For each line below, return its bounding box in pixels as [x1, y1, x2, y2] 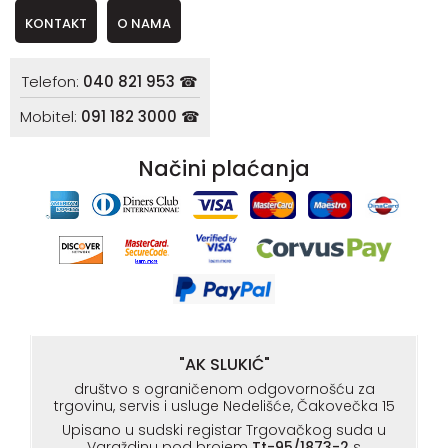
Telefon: [22, 71, 83, 93]
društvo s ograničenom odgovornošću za [73, 379, 375, 400]
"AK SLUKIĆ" [178, 353, 270, 377]
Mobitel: [20, 106, 81, 128]
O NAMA [117, 14, 171, 34]
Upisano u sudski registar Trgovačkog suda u [62, 420, 386, 441]
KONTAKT [25, 14, 87, 34]
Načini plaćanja [138, 154, 310, 184]
